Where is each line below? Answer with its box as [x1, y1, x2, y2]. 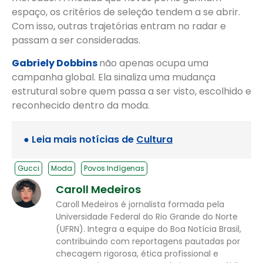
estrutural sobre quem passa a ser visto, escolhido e [12, 84, 251, 98]
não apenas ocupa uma [99, 56, 208, 70]
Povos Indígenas [84, 163, 144, 173]
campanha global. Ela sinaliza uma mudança [12, 70, 215, 84]
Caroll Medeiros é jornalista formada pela [56, 198, 224, 210]
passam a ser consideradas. [12, 33, 140, 48]
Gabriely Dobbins [12, 56, 99, 70]
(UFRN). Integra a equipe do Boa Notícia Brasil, [56, 222, 241, 235]
